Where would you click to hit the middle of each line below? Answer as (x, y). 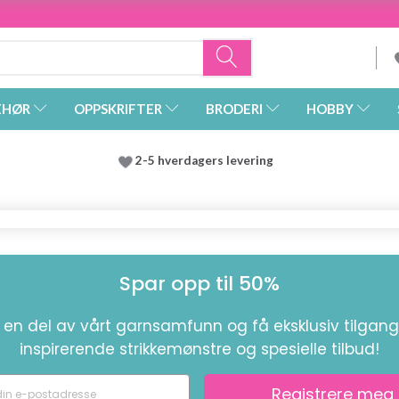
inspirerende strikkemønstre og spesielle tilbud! (199, 350)
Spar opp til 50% (199, 284)
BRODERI (234, 109)
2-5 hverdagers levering (207, 161)
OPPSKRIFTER (118, 109)
